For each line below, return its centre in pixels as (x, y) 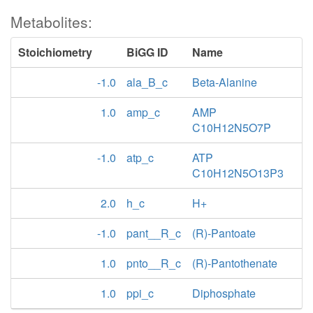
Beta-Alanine (225, 82)
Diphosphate (224, 293)
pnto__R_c (154, 263)
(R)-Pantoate (224, 233)
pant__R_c (154, 233)
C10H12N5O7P (232, 128)
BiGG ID (147, 52)
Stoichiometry (55, 52)
